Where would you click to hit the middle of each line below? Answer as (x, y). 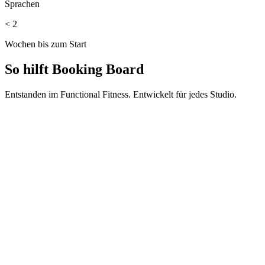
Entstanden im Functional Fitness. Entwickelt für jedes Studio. (121, 95)
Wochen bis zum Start (46, 44)
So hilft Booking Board (74, 70)
